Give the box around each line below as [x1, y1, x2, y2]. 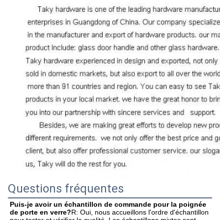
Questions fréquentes [8, 182, 124, 196]
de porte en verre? [10, 208, 71, 217]
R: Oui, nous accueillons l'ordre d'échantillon [71, 208, 209, 217]
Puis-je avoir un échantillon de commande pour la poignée [10, 200, 206, 209]
